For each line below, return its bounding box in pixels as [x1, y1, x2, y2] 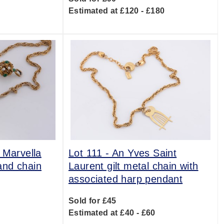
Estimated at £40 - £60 [68, 208, 155, 217]
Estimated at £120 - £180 [68, 6, 165, 15]
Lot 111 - [68, 147, 112, 158]
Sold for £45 [68, 196, 116, 205]
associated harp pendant [68, 173, 183, 184]
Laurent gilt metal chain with [68, 160, 198, 171]
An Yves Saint [111, 147, 177, 158]
